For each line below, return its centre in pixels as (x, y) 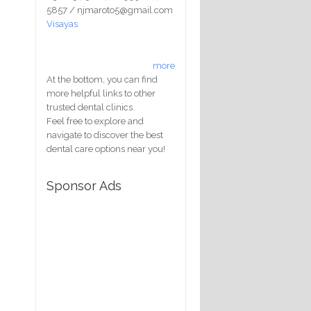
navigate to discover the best (105, 135)
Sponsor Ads (84, 185)
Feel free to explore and (95, 121)
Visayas (62, 24)
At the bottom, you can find (102, 79)
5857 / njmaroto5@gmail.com (110, 10)
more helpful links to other (101, 93)
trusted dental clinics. (91, 107)
